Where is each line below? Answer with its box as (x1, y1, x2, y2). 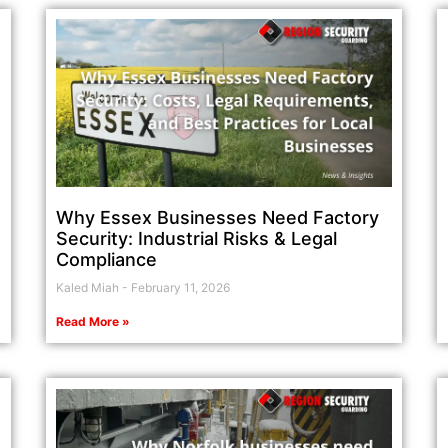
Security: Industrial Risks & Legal (56, 228, 338, 250)
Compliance (56, 249, 158, 271)
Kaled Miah (56, 280, 123, 296)
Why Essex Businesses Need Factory (56, 207, 380, 229)
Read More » (56, 314, 131, 330)
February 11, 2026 (128, 280, 231, 296)
